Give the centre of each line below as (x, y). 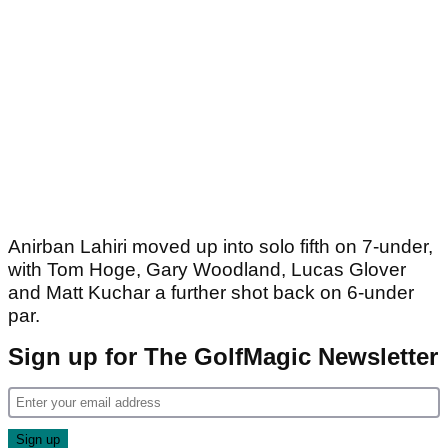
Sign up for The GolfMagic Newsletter (223, 357)
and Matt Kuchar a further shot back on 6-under (211, 293)
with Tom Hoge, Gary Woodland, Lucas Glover (207, 270)
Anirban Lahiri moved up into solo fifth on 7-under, (220, 247)
